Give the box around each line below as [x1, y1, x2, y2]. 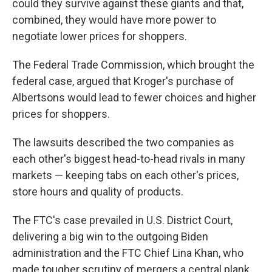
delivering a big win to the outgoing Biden [12, 230, 208, 243]
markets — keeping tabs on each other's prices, [12, 169, 239, 182]
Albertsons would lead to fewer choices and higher [12, 91, 256, 104]
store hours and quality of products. [12, 185, 183, 198]
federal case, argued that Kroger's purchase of [12, 75, 234, 87]
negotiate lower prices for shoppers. [12, 30, 187, 42]
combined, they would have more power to [12, 13, 216, 26]
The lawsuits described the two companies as [12, 136, 234, 149]
